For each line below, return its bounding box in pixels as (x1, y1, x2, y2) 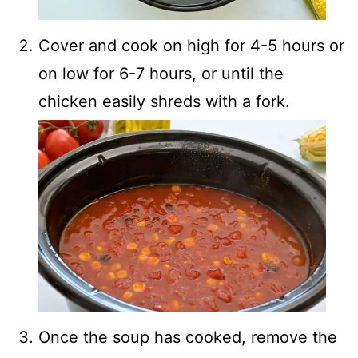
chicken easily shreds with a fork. (38, 92, 290, 111)
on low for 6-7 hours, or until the (38, 64, 284, 83)
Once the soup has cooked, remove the (38, 328, 337, 347)
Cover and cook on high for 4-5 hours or (38, 36, 344, 55)
